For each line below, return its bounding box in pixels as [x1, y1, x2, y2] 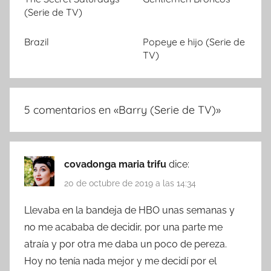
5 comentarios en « [24, 103, 119, 117]
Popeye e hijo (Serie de [143, 36, 245, 48]
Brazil [24, 36, 49, 48]
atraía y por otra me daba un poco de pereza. [24, 238, 227, 250]
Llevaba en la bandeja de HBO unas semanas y [24, 204, 235, 216]
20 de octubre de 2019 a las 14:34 [64, 178, 196, 188]
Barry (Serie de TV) [119, 103, 216, 117]
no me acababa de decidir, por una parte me [24, 221, 223, 233]
